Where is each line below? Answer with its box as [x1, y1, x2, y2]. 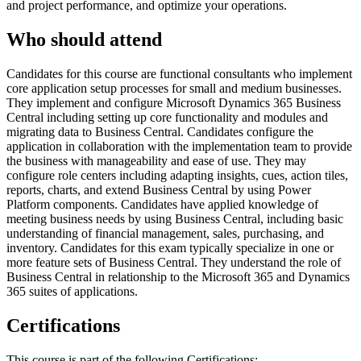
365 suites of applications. [6, 284, 138, 298]
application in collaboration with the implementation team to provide [6, 139, 352, 153]
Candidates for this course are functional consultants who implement [6, 66, 352, 81]
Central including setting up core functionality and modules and [6, 110, 328, 124]
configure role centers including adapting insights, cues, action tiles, [6, 168, 348, 182]
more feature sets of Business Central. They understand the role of [6, 255, 341, 269]
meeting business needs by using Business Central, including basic [6, 211, 343, 226]
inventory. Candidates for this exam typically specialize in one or [6, 240, 334, 255]
